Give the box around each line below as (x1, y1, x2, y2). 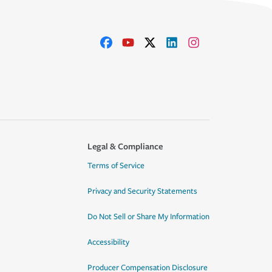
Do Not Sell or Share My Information (87, 212, 209, 222)
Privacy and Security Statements (87, 186, 197, 196)
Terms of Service (87, 161, 144, 171)
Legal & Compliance (87, 140, 163, 152)
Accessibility (87, 237, 129, 247)
